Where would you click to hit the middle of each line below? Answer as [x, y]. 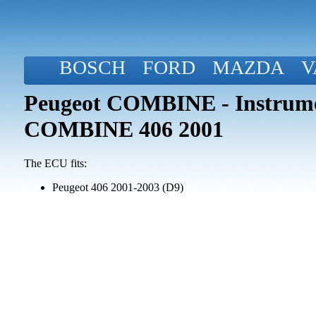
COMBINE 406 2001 [124, 129]
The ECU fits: [55, 164]
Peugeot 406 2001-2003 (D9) [118, 188]
